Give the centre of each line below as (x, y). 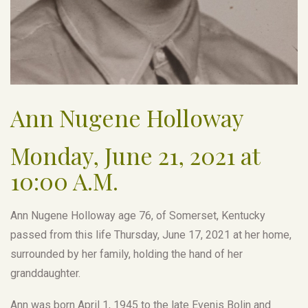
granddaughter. (45, 273)
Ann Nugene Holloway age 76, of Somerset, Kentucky (138, 215)
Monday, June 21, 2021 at (135, 155)
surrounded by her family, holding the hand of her (126, 254)
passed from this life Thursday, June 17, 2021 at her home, (151, 234)
